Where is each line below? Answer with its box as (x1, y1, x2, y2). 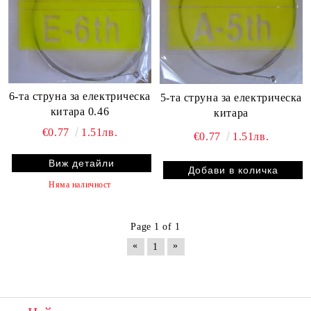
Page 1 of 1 (131, 221, 180, 233)
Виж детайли (49, 158, 115, 169)
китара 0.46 (50, 106, 110, 118)
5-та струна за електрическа (160, 92, 303, 104)
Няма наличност (49, 180, 111, 190)
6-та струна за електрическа (8, 90, 151, 103)
